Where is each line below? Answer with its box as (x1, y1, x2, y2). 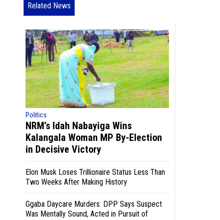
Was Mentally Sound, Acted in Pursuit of (26, 209, 148, 219)
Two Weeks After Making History (26, 177, 127, 187)
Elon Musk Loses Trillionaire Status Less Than (26, 167, 165, 177)
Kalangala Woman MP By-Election (26, 131, 162, 143)
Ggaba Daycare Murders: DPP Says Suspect (26, 199, 162, 209)
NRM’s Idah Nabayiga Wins (26, 119, 132, 132)
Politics (26, 110, 47, 119)
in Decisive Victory (26, 143, 101, 155)
